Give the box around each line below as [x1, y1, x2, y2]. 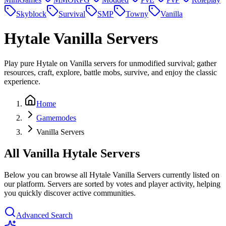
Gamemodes [36, 113, 76, 122]
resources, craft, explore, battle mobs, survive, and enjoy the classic [4, 68, 217, 77]
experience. [4, 77, 40, 86]
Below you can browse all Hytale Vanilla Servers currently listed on [4, 170, 219, 179]
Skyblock [16, 10, 46, 18]
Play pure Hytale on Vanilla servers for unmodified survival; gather [4, 59, 216, 68]
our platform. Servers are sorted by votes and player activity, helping [4, 179, 220, 188]
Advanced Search [16, 210, 73, 219]
